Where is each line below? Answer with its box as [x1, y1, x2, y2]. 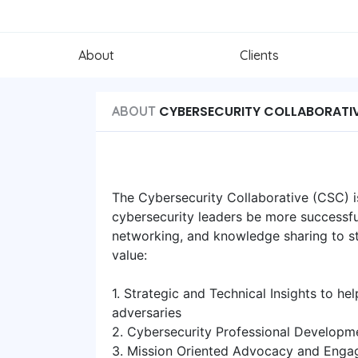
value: [112, 246, 147, 263]
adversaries [112, 304, 181, 320]
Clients [240, 46, 279, 63]
